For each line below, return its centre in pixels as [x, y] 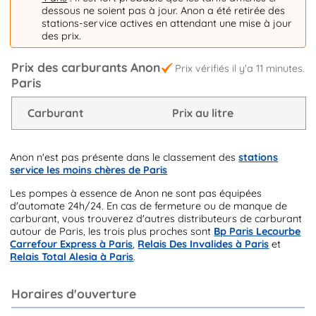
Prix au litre [202, 113]
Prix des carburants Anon [86, 67]
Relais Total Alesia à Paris [72, 256]
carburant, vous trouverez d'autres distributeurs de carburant [156, 218]
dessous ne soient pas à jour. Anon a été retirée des [164, 10]
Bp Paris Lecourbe [257, 231]
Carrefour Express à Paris [72, 244]
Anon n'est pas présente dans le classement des [124, 158]
